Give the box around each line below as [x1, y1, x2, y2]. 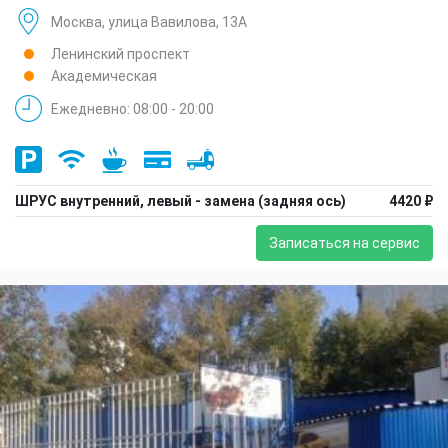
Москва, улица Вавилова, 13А [51, 13, 247, 30]
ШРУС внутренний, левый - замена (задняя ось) [15, 193, 346, 210]
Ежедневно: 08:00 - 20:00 [51, 100, 214, 117]
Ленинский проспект [51, 46, 190, 63]
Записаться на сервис [269, 235, 420, 252]
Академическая [51, 68, 157, 85]
